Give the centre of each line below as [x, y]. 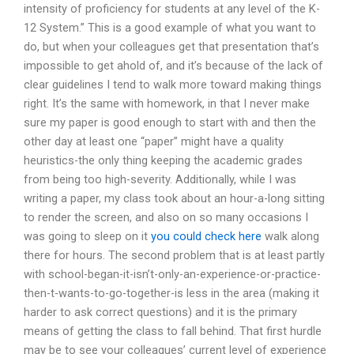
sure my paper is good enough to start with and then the [170, 123]
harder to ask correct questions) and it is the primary [160, 313]
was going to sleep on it [87, 237]
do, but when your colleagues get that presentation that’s [171, 47]
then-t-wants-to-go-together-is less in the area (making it [171, 294]
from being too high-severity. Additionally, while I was [160, 180]
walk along [290, 237]
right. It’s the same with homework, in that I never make [167, 104]
